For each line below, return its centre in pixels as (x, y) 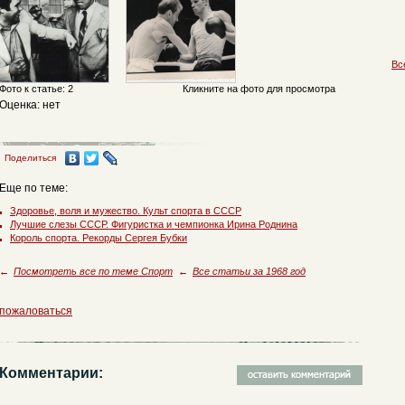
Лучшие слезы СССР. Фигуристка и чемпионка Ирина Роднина (154, 224)
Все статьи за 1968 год (249, 271)
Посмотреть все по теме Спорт (93, 271)
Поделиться (30, 158)
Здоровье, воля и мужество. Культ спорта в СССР (126, 211)
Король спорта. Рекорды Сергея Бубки (99, 238)
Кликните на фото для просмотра (259, 89)
